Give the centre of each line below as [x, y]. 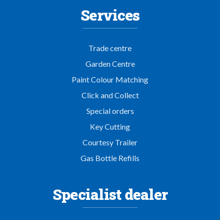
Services [110, 15]
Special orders [110, 111]
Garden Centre [110, 64]
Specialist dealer [110, 194]
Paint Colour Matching [110, 79]
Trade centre [110, 48]
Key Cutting [110, 126]
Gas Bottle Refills [110, 158]
